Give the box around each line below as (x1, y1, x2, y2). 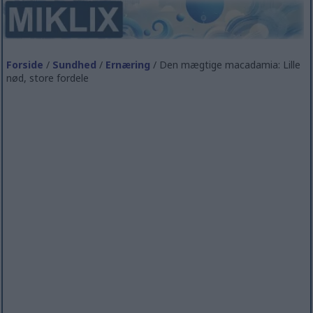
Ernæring (105, 57, 151, 71)
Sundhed (52, 57, 97, 71)
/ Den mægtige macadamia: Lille (150, 57, 301, 71)
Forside (6, 57, 44, 71)
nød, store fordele (6, 71, 89, 85)
